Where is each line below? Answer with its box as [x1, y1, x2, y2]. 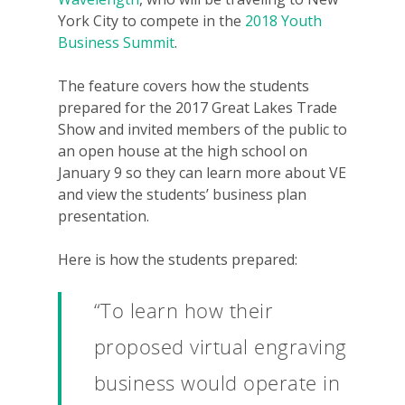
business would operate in [93, 369, 341, 396]
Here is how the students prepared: [58, 250, 297, 269]
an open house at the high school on [58, 141, 307, 161]
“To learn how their [93, 297, 274, 324]
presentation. [58, 206, 149, 226]
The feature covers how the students [58, 76, 309, 96]
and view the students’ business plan [58, 184, 306, 204]
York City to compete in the [58, 11, 245, 31]
